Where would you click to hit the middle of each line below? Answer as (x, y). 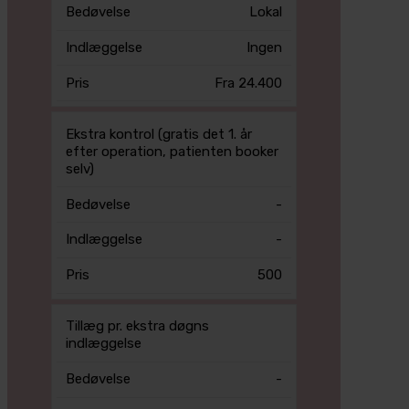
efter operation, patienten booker (172, 151)
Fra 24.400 (249, 83)
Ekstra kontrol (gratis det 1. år (158, 134)
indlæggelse (103, 344)
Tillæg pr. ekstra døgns (137, 326)
